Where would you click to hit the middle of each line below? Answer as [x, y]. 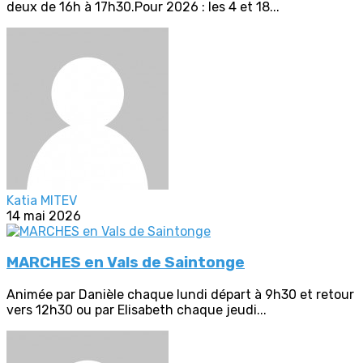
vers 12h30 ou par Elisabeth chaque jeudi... [137, 310]
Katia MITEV [42, 200]
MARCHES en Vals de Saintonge [126, 263]
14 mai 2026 [44, 216]
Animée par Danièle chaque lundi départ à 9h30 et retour [180, 295]
